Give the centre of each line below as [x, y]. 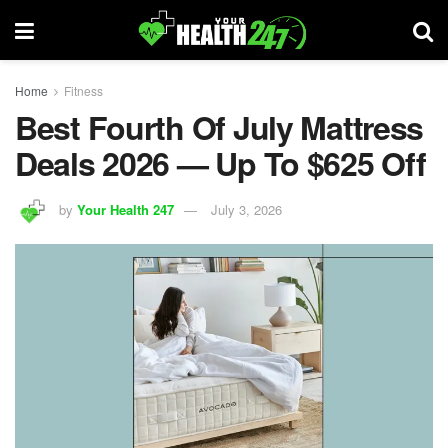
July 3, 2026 [246, 209]
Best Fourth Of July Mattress [219, 127]
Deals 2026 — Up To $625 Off [220, 163]
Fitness [83, 90]
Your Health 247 [125, 209]
